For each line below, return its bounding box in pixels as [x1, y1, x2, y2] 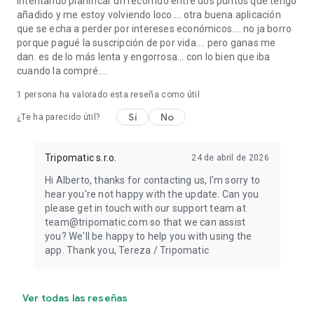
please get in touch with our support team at [45, 203, 246, 214]
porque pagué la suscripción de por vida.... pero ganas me [17, 37, 276, 48]
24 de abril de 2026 [191, 153, 269, 163]
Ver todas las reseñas [22, 292, 128, 304]
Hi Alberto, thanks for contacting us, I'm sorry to [45, 175, 260, 186]
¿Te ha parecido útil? [17, 112, 100, 122]
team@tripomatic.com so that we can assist [45, 217, 246, 228]
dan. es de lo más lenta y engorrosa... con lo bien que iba [17, 51, 271, 62]
